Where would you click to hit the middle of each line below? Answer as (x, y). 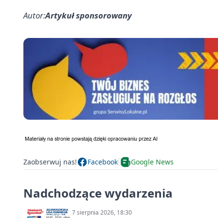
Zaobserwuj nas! (50, 162)
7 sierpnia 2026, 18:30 (102, 212)
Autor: (34, 15)
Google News (152, 162)
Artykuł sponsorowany (89, 15)
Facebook (103, 162)
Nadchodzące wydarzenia (98, 193)
